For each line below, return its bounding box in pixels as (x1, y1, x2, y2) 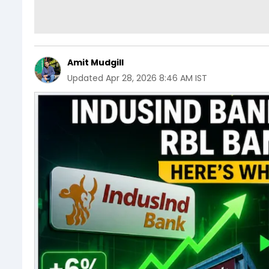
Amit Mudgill (67, 56, 124, 68)
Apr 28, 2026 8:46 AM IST (106, 72, 207, 84)
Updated (67, 72, 103, 84)
